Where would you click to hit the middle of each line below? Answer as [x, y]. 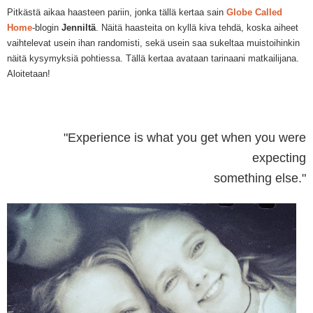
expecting [279, 158]
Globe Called [254, 13]
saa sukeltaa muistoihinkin [245, 43]
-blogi [43, 28]
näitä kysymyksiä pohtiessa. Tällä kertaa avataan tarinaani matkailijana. [153, 59]
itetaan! [35, 74]
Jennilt [76, 28]
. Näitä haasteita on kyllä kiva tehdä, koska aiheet [197, 28]
